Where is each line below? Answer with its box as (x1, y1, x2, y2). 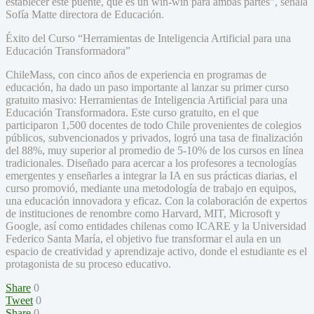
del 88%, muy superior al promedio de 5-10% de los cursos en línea (6, 144, 303, 156)
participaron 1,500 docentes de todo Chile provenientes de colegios (6, 118, 301, 131)
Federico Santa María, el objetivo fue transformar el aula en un (6, 232, 281, 245)
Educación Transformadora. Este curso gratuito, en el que (6, 106, 259, 118)
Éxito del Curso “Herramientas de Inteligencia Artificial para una (6, 32, 291, 44)
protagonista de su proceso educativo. (6, 257, 171, 270)
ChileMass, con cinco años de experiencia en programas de (6, 68, 266, 81)
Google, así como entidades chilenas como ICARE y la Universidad (6, 219, 306, 232)
